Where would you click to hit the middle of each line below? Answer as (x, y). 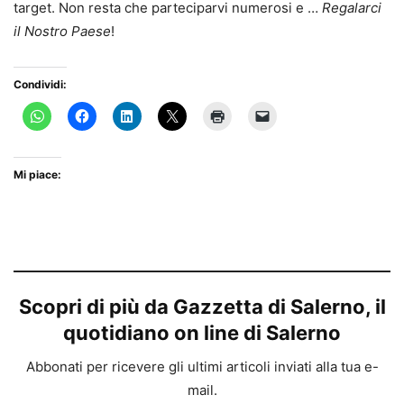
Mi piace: (37, 175)
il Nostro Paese (62, 32)
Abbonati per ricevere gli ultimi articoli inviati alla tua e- (202, 367)
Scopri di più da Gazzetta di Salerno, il (202, 307)
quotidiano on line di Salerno (202, 333)
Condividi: (40, 85)
